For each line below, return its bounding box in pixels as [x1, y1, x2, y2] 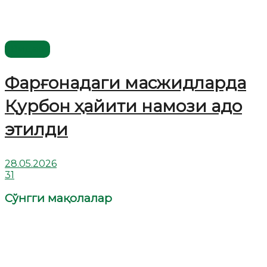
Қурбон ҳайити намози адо [5, 95, 242, 116]
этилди [5, 119, 68, 139]
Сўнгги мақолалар [5, 191, 112, 206]
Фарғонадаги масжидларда [5, 72, 246, 93]
